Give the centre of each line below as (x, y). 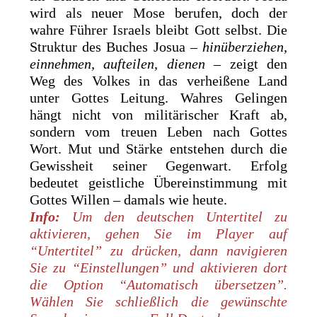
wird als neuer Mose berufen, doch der (158, 12)
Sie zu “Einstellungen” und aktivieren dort (158, 267)
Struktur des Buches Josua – (116, 46)
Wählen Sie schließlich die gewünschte (158, 301)
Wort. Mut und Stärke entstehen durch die (158, 148)
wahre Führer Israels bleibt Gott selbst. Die (158, 29)
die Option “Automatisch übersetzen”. (158, 284)
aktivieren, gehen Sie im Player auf (158, 233)
